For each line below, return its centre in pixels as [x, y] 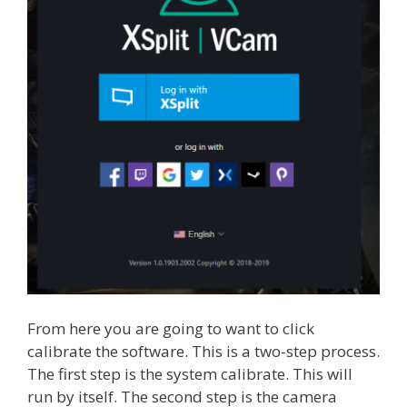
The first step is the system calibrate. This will [190, 374]
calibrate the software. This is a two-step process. [203, 352]
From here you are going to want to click [171, 329]
